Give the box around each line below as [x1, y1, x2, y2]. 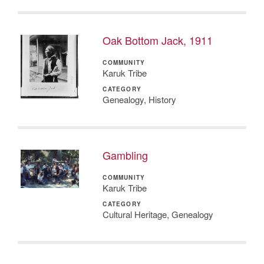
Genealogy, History [103, 93, 177, 105]
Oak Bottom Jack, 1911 [103, 32, 213, 48]
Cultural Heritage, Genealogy [103, 207, 214, 220]
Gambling [103, 147, 148, 163]
